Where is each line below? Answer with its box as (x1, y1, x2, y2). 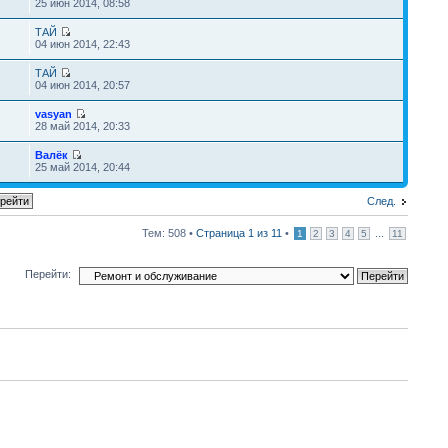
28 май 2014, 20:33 (34, 120, 130, 132)
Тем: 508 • (142, 227, 196, 239)
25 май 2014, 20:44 (34, 161, 130, 173)
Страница (196, 227, 248, 239)
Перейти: (25, 268, 71, 281)
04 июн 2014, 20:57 (34, 79, 130, 91)
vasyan (34, 108, 72, 120)
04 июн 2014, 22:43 (34, 38, 130, 50)
